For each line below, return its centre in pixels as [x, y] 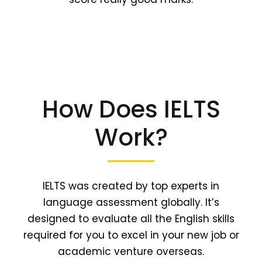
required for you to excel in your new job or [131, 235]
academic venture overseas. [131, 252]
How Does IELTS [131, 110]
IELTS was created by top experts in [131, 186]
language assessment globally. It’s [131, 203]
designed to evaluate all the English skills [131, 219]
